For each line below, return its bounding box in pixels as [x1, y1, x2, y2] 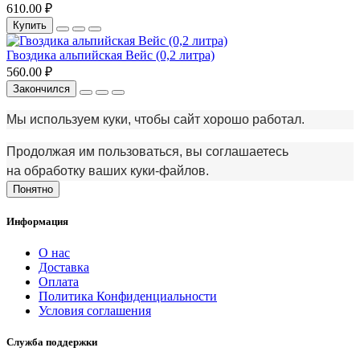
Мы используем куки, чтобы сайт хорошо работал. [6, 112, 305, 126]
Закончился [13, 82, 70, 95]
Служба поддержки [6, 336, 97, 349]
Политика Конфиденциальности [39, 289, 217, 304]
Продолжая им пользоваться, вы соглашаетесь [6, 144, 288, 158]
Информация [6, 215, 68, 228]
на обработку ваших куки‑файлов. [6, 163, 209, 178]
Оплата [39, 275, 79, 289]
